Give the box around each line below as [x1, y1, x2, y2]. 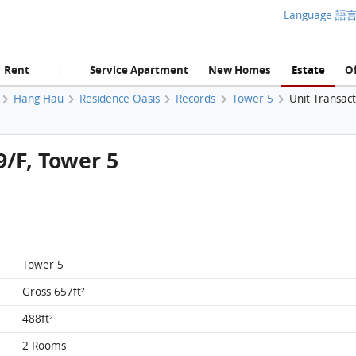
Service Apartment [90, 62, 189, 77]
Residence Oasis [79, 91, 161, 106]
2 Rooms [22, 339, 67, 354]
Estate [291, 62, 325, 77]
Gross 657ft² [22, 284, 86, 300]
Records [176, 91, 216, 106]
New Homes [208, 62, 272, 77]
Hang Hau [14, 91, 64, 106]
